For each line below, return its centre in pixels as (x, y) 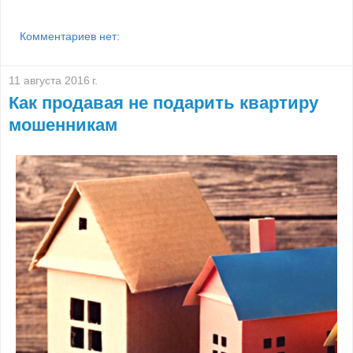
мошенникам (63, 124)
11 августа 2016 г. (53, 80)
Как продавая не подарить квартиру (163, 102)
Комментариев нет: (70, 36)
